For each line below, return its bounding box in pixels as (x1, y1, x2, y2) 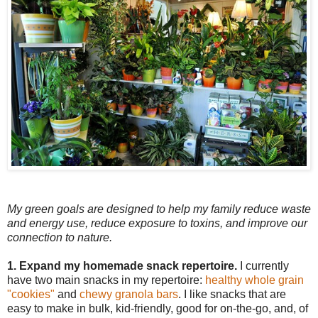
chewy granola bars (79, 288, 178, 301)
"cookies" (7, 288, 55, 301)
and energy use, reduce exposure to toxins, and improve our (7, 217, 307, 230)
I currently (237, 260, 289, 273)
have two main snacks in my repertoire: (7, 274, 205, 287)
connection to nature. (7, 231, 115, 244)
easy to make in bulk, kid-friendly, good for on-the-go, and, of (7, 302, 308, 315)
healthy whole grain (205, 274, 304, 287)
